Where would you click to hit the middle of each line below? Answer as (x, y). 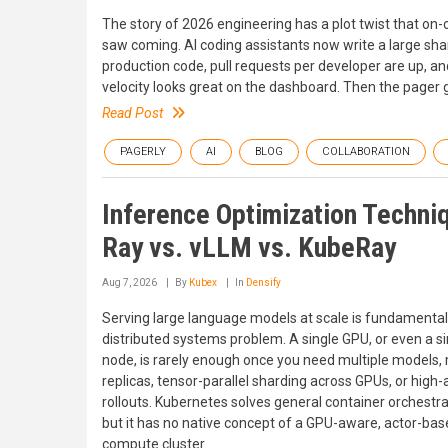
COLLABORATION (366, 151)
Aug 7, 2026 (129, 282)
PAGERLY (143, 151)
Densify (263, 282)
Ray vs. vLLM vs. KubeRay (249, 247)
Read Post (132, 113)
